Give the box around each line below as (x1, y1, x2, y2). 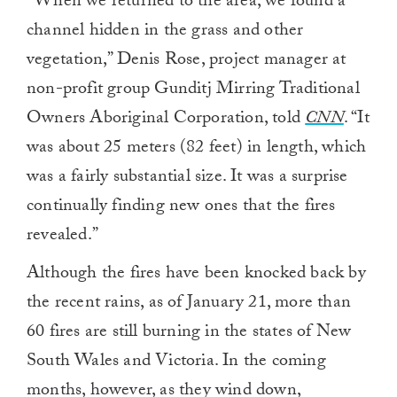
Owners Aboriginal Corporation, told (27, 104, 306, 135)
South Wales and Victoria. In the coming (27, 346, 326, 378)
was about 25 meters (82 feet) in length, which (27, 133, 367, 164)
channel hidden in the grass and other (27, 16, 304, 47)
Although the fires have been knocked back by (27, 259, 366, 290)
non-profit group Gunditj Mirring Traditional (27, 74, 360, 105)
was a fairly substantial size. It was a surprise (27, 162, 348, 193)
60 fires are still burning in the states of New (27, 317, 352, 348)
